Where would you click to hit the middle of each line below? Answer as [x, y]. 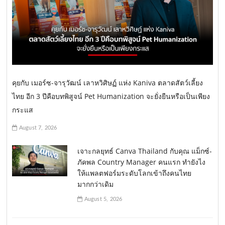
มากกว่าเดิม [96, 184]
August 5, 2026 [102, 199]
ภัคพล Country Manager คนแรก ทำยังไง [142, 162]
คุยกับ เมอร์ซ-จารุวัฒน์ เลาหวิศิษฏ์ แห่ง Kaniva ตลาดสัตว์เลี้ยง [108, 83]
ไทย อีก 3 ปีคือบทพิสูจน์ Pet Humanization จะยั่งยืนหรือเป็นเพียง [111, 96]
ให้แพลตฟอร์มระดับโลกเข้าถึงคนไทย [135, 173]
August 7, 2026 [37, 128]
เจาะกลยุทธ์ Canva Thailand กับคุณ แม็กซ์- [145, 151]
